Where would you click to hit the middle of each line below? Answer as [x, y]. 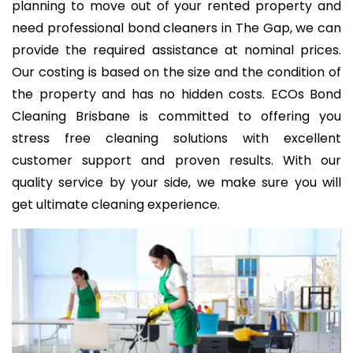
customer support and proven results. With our [176, 161]
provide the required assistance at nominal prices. [176, 50]
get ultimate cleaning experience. [116, 205]
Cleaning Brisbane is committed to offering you [176, 117]
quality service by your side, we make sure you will [176, 183]
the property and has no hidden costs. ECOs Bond [176, 95]
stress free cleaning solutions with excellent [176, 139]
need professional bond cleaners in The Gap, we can [176, 28]
